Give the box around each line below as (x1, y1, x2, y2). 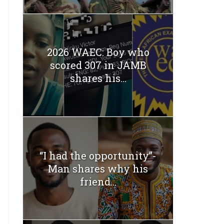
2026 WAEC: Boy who (46, 45, 149, 59)
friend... (79, 174, 116, 188)
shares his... (69, 71, 126, 85)
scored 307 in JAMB (49, 58, 146, 72)
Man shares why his (48, 161, 148, 175)
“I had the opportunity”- (39, 148, 156, 162)
